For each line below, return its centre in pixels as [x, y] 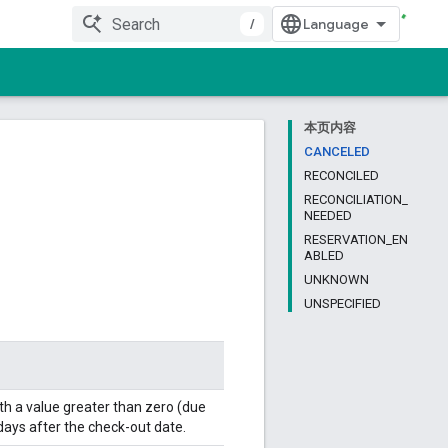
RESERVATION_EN [356, 239]
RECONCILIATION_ [356, 199]
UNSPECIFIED [342, 303]
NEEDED [328, 215]
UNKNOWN [336, 279]
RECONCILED [341, 175]
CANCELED [337, 151]
